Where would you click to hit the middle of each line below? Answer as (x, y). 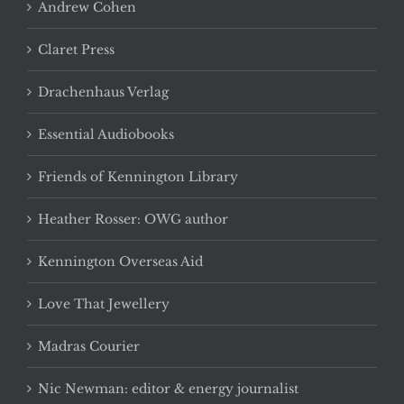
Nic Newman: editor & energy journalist (168, 389)
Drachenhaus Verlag (103, 92)
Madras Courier (89, 347)
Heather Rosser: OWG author (133, 220)
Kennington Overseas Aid (120, 262)
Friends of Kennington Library (138, 177)
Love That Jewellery (104, 304)
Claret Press (76, 50)
